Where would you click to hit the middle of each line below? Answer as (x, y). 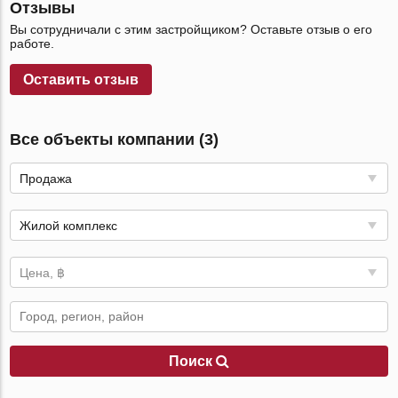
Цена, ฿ (43, 273)
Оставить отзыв (81, 80)
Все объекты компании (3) (115, 139)
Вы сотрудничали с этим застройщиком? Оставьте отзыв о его (191, 29)
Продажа (46, 179)
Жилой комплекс (69, 226)
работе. (32, 44)
